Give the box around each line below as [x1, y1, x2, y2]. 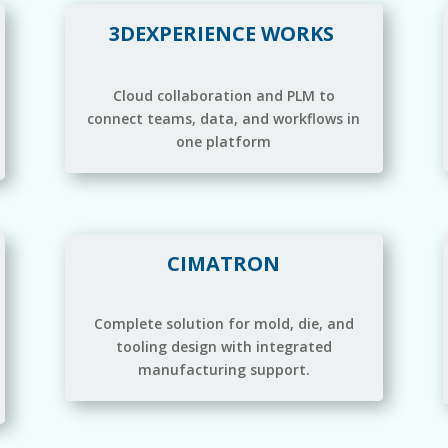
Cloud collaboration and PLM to [112, 86, 335, 106]
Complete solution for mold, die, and [93, 313, 354, 333]
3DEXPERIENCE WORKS [109, 20, 335, 48]
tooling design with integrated [115, 336, 332, 356]
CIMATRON [167, 249, 281, 277]
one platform [176, 132, 272, 152]
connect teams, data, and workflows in [87, 109, 361, 129]
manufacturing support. [137, 359, 310, 379]
